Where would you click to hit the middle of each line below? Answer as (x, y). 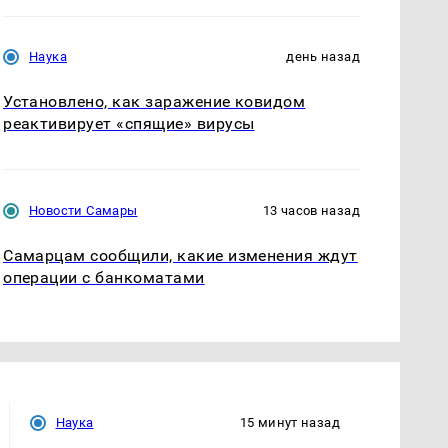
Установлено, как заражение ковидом (154, 102)
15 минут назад (289, 422)
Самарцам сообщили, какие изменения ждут (180, 255)
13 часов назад (311, 210)
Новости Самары (83, 210)
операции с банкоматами (104, 277)
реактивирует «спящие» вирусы (129, 124)
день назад (323, 57)
